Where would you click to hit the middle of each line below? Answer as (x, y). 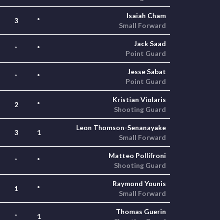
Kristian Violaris (139, 99)
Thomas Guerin (141, 211)
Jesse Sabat (147, 71)
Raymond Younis (139, 183)
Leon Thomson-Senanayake (121, 127)
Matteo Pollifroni (137, 155)
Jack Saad (150, 43)
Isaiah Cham (146, 15)
